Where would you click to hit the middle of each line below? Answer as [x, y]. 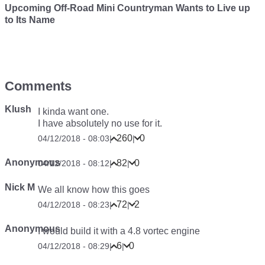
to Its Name [30, 20]
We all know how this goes [94, 190]
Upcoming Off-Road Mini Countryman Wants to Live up [127, 8]
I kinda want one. [73, 112]
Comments [38, 86]
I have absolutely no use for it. [100, 124]
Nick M [20, 188]
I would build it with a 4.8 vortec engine [119, 231]
